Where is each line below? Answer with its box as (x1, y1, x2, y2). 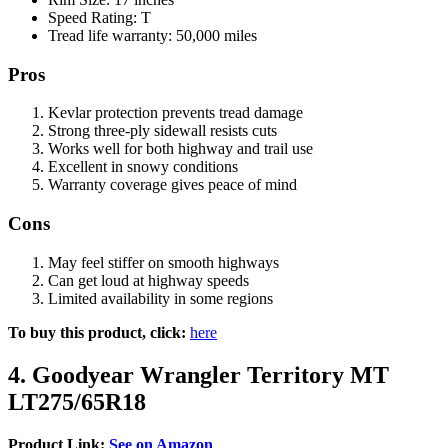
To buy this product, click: (8, 323, 186, 341)
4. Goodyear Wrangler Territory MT (8, 361, 389, 388)
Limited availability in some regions (48, 289, 273, 307)
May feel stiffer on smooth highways (48, 253, 279, 271)
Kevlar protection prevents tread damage (48, 104, 303, 122)
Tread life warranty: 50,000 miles (48, 26, 257, 44)
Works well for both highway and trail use (48, 140, 313, 158)
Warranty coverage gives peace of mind (48, 176, 297, 194)
